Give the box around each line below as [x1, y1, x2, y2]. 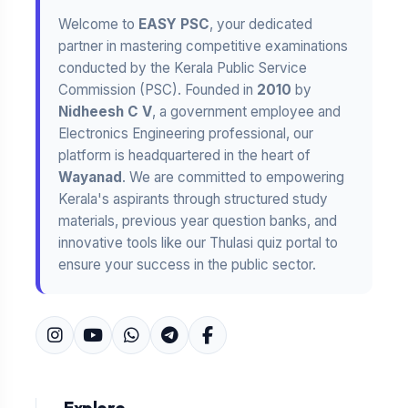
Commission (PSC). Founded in [58, 81, 257, 99]
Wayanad [58, 168, 122, 187]
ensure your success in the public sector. [58, 256, 316, 274]
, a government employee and [152, 103, 341, 121]
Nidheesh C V [58, 103, 152, 121]
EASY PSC [138, 15, 209, 34]
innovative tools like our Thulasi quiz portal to [58, 234, 338, 252]
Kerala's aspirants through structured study [58, 190, 328, 209]
